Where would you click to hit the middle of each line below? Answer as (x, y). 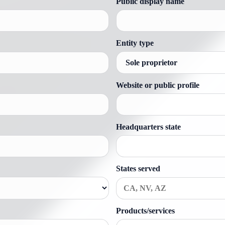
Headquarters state (148, 127)
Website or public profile (158, 85)
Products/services (145, 211)
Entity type (135, 43)
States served (138, 168)
